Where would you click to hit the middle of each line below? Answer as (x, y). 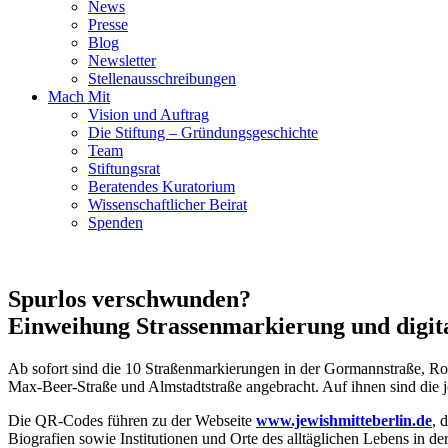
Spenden (115, 222)
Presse (108, 24)
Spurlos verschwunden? (129, 298)
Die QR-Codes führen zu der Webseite (132, 420)
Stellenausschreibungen (162, 78)
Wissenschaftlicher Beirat (167, 204)
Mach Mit (79, 96)
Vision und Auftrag (148, 114)
